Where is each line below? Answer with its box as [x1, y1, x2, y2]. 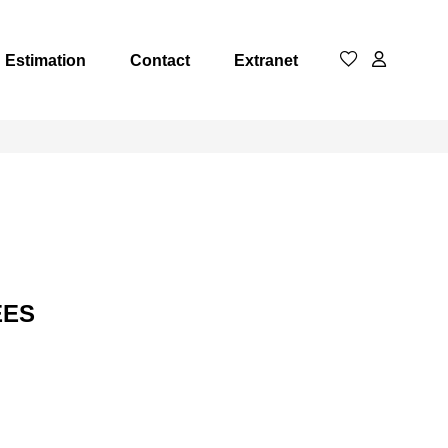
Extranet [234, 51, 298, 69]
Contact [130, 51, 190, 69]
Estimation [5, 51, 86, 69]
